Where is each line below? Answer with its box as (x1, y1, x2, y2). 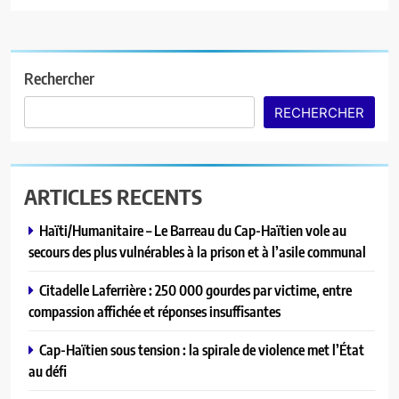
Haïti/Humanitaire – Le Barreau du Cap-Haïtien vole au (39, 220, 346, 240)
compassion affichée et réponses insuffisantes (28, 301, 281, 321)
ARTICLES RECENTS (24, 182, 202, 209)
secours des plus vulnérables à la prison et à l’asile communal (28, 241, 366, 261)
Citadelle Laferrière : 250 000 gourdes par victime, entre (39, 280, 352, 299)
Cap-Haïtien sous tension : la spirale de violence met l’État (39, 339, 364, 359)
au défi (28, 361, 67, 380)
